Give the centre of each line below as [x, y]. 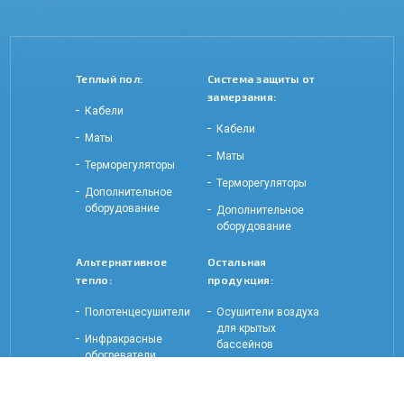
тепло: [94, 280]
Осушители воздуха [268, 312]
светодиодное [254, 388]
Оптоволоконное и [265, 372]
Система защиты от [262, 78]
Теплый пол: [110, 78]
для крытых [246, 328]
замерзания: [242, 96]
